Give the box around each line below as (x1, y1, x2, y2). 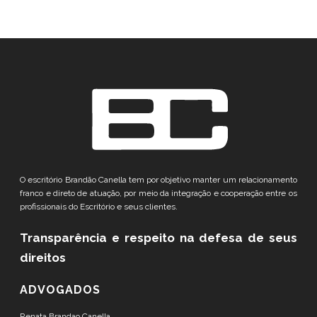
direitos (20, 250, 67, 265)
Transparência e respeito (20, 231, 180, 246)
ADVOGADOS (20, 283, 101, 297)
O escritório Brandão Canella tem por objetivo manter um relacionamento (20, 175, 297, 185)
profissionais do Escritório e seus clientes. (20, 202, 178, 212)
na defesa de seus (179, 231, 297, 246)
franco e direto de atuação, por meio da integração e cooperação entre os (20, 188, 297, 199)
